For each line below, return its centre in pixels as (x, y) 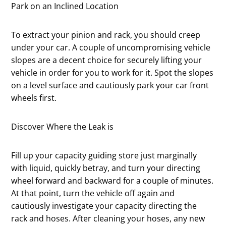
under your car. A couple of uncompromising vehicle (111, 48)
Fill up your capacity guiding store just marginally (104, 156)
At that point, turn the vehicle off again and (93, 193)
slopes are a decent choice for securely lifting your (107, 60)
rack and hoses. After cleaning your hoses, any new (108, 219)
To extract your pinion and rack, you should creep (106, 35)
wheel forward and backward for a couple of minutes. (112, 181)
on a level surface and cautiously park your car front (110, 86)
